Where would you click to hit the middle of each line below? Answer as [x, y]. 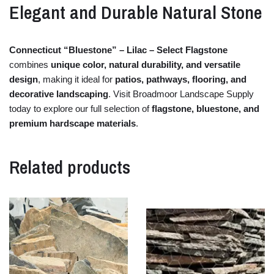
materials [116, 123]
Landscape [203, 94]
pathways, [169, 79]
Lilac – [142, 50]
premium [29, 123]
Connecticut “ [39, 50]
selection [123, 108]
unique [67, 64]
